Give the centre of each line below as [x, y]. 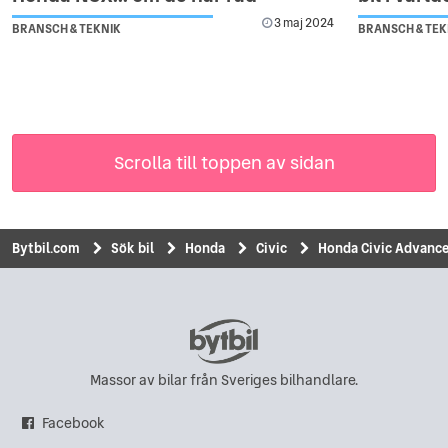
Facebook [73, 422]
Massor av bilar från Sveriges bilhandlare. [224, 379]
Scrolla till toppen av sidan [224, 162]
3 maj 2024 [303, 22]
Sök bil [132, 247]
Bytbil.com [46, 247]
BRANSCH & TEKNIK [66, 28]
